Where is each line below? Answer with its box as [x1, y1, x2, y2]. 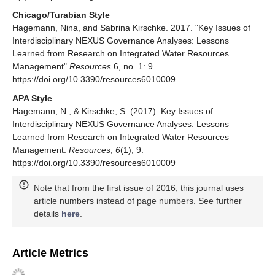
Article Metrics [12, 246, 88, 259]
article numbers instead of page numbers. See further [34, 195, 242, 206]
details [34, 208, 61, 219]
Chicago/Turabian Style [12, 9, 110, 20]
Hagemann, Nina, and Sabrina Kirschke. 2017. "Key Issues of [12, 22, 250, 33]
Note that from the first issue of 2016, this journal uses [34, 182, 244, 193]
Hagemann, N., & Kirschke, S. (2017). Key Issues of [12, 106, 213, 116]
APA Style [12, 93, 52, 103]
